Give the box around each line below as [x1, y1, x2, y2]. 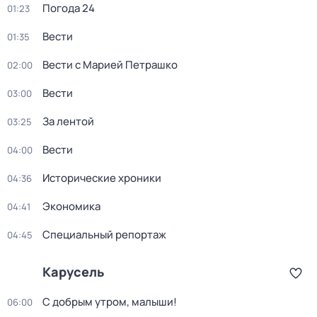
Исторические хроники [42, 171, 161, 185]
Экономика [42, 199, 100, 214]
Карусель [42, 263, 104, 280]
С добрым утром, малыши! [42, 294, 177, 309]
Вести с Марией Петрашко [42, 57, 178, 72]
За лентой [42, 114, 94, 129]
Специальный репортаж [42, 227, 166, 242]
